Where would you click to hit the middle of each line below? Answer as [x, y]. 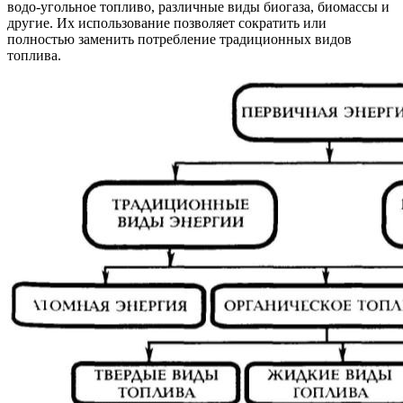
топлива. [34, 55]
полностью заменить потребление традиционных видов [179, 39]
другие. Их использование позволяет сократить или [167, 22]
